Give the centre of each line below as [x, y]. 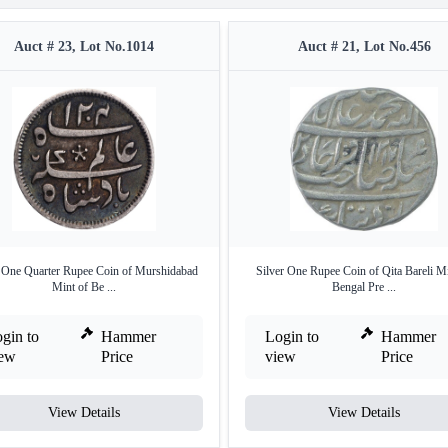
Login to [292, 336]
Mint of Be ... [84, 287]
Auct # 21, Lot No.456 [364, 46]
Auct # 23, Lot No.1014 [84, 46]
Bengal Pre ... [364, 287]
